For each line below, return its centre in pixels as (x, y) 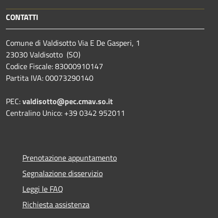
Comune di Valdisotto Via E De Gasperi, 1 (73, 43)
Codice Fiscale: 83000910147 (54, 66)
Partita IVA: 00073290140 (50, 78)
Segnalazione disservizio (63, 173)
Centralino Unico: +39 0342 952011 (65, 113)
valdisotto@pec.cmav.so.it (68, 101)
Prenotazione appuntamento (70, 157)
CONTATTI (22, 17)
